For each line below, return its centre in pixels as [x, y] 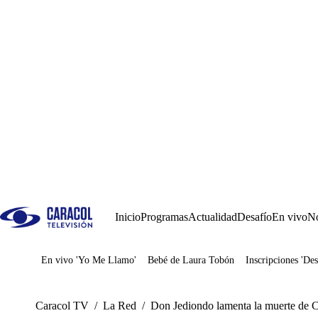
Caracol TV [62, 306]
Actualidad [213, 217]
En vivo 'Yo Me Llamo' [89, 260]
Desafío [254, 217]
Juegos [78, 265]
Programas [164, 217]
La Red [120, 306]
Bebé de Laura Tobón [191, 260]
